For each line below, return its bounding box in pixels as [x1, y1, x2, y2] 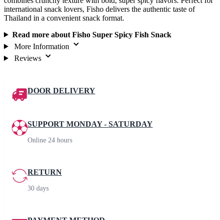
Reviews [14, 54, 41, 62]
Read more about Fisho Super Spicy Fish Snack [12, 30, 171, 39]
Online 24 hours [27, 136, 72, 144]
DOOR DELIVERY [27, 86, 95, 95]
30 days [27, 184, 49, 192]
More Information [14, 42, 69, 51]
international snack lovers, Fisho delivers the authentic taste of [4, 4, 195, 13]
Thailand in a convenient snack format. [4, 13, 124, 22]
